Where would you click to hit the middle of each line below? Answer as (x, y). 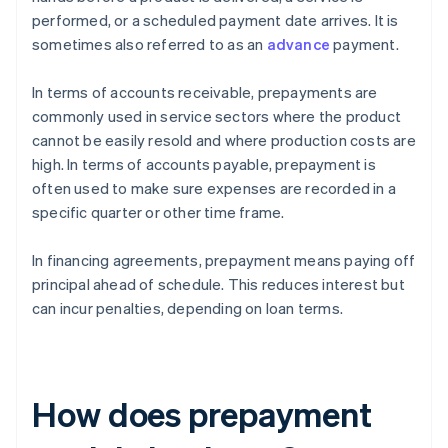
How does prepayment (202, 414)
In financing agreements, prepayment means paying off (224, 260)
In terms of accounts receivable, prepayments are (205, 92)
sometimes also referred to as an (149, 44)
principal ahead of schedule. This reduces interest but (218, 284)
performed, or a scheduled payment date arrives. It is (215, 20)
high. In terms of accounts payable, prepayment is (204, 164)
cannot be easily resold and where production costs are (224, 140)
